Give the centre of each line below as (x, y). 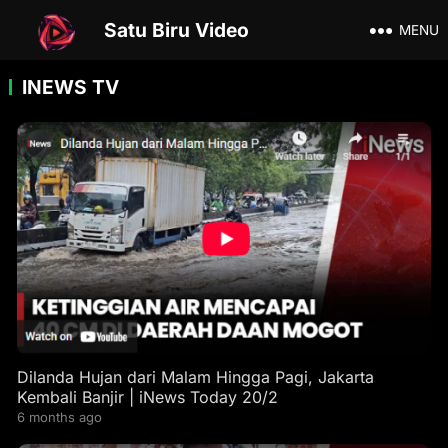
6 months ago (59, 416)
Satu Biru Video (176, 30)
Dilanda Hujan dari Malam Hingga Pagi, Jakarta (195, 376)
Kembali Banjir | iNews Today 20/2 (147, 396)
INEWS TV (70, 87)
